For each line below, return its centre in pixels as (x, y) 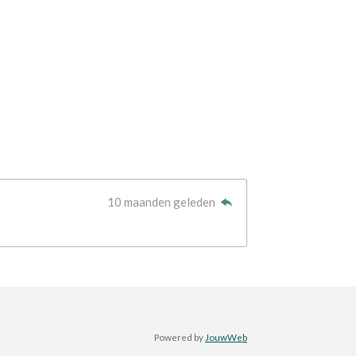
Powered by (180, 337)
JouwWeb (226, 337)
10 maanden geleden (163, 201)
